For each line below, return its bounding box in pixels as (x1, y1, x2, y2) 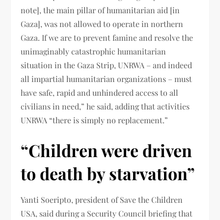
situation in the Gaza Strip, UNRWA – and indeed (21, 59, 192, 70)
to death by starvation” (21, 162, 195, 185)
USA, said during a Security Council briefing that (21, 208, 193, 219)
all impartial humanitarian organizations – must (21, 73, 192, 84)
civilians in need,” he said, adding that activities (21, 101, 190, 111)
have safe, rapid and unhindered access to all (21, 87, 179, 98)
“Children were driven (21, 138, 192, 162)
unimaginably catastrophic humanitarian (21, 46, 166, 56)
